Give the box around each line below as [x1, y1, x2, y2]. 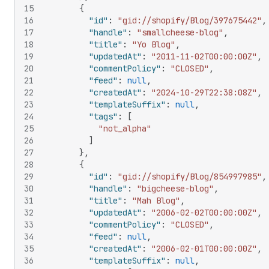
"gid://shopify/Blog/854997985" [118, 171, 262, 182]
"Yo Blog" [132, 39, 175, 50]
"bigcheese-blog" [137, 183, 214, 194]
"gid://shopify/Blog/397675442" [118, 15, 262, 26]
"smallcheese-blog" [137, 27, 223, 38]
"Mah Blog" [132, 195, 180, 206]
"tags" [89, 111, 118, 122]
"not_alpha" [98, 123, 151, 134]
